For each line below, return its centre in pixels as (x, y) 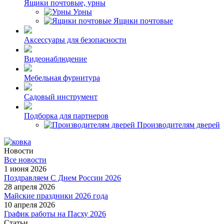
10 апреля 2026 (29, 205)
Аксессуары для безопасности (75, 40)
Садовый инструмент (61, 97)
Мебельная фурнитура (62, 78)
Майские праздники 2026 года (56, 196)
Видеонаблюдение (55, 59)
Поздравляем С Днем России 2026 (62, 178)
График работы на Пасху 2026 (55, 214)
